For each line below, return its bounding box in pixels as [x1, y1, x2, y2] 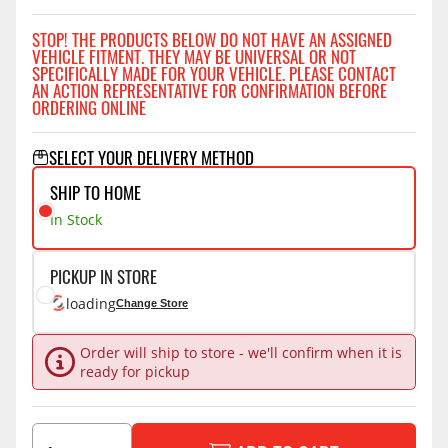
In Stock [50, 209, 102, 229]
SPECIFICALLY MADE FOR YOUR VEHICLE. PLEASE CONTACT [32, 61, 396, 87]
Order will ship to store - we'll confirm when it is [79, 342, 402, 362]
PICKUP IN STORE [50, 264, 157, 290]
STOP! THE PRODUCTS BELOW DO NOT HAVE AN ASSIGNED [32, 27, 392, 53]
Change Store [116, 297, 188, 310]
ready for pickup [79, 361, 190, 381]
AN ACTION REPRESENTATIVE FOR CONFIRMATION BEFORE [32, 78, 387, 104]
